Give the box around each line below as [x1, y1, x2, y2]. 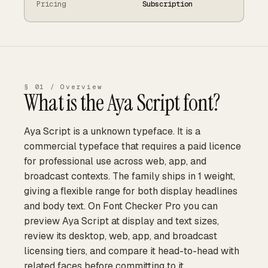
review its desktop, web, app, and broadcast [24, 230, 217, 242]
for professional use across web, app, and [24, 155, 206, 167]
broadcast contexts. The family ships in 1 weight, [24, 170, 235, 182]
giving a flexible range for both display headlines [24, 185, 237, 197]
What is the [24, 88, 107, 118]
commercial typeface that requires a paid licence [24, 140, 241, 153]
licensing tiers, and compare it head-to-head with [24, 245, 239, 257]
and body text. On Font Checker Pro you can [24, 200, 218, 212]
